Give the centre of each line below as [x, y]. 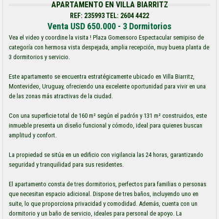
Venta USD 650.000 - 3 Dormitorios [109, 26]
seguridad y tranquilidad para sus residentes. [66, 164]
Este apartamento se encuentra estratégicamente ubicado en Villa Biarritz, [102, 77]
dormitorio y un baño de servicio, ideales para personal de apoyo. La [95, 213]
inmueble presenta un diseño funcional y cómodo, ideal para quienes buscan [106, 125]
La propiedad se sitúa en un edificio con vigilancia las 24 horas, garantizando [106, 155]
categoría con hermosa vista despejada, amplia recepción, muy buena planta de [109, 47]
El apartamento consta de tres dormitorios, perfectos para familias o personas [108, 184]
